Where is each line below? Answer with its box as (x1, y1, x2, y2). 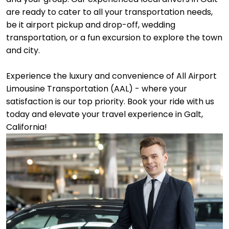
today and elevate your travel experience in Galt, (6, 108, 203, 120)
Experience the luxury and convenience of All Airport (6, 70, 217, 82)
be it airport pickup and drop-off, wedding (6, 19, 175, 31)
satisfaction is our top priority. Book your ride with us (6, 96, 214, 107)
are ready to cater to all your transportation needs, (6, 6, 213, 18)
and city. (6, 44, 40, 56)
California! (6, 121, 47, 133)
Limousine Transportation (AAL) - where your (6, 83, 187, 95)
